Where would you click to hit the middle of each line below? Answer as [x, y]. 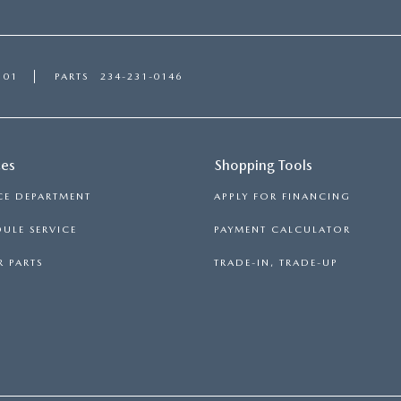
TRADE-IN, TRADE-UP [276, 262]
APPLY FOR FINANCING [282, 196]
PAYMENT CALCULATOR [282, 229]
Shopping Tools [264, 165]
